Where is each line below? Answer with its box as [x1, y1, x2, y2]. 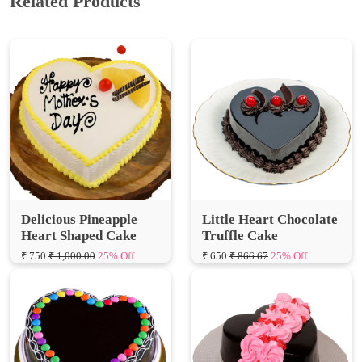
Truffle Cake [202, 185, 278, 201]
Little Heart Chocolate [202, 169, 338, 185]
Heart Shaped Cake [21, 185, 137, 201]
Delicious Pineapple [21, 169, 137, 185]
